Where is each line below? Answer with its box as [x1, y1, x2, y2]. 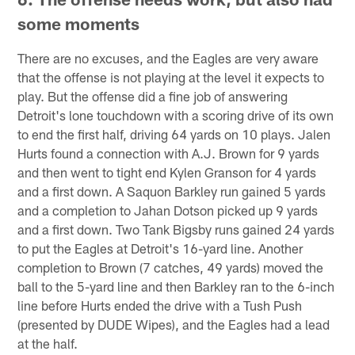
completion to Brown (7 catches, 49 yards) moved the [17, 258, 324, 275]
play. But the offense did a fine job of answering [17, 87, 288, 104]
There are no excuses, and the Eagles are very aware [17, 49, 319, 66]
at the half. [17, 334, 78, 351]
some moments [17, 13, 140, 33]
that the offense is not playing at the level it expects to [17, 68, 325, 85]
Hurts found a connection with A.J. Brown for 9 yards [17, 144, 320, 161]
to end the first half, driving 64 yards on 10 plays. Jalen [17, 125, 331, 142]
